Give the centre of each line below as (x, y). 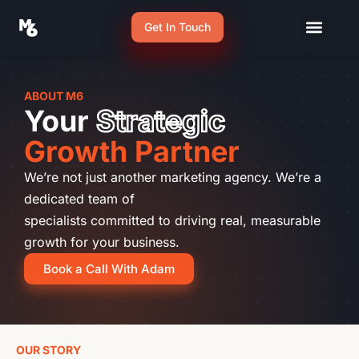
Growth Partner (132, 151)
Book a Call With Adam (109, 269)
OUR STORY (48, 350)
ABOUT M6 (54, 96)
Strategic (157, 121)
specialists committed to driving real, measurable (172, 220)
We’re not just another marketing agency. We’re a (173, 177)
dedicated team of (79, 199)
